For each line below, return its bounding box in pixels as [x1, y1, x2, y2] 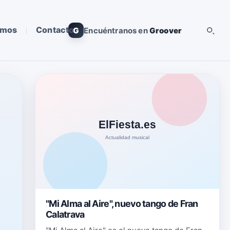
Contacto [36, 25, 74, 35]
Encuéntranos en [84, 25, 149, 35]
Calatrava [46, 208, 85, 220]
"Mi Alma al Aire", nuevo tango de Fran [46, 198, 198, 209]
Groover [149, 25, 182, 35]
